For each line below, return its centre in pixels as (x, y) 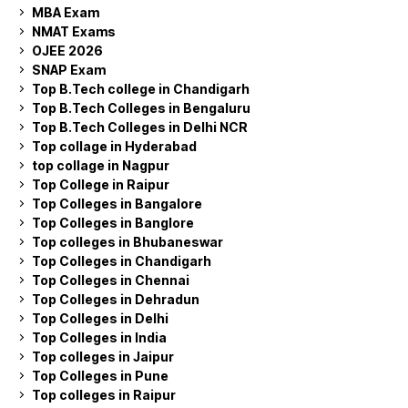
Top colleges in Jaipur (103, 356)
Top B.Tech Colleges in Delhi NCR (140, 127)
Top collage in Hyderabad (114, 146)
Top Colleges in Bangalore (117, 203)
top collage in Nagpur (101, 165)
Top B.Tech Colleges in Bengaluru (141, 107)
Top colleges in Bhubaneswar (127, 241)
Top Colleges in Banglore (113, 222)
